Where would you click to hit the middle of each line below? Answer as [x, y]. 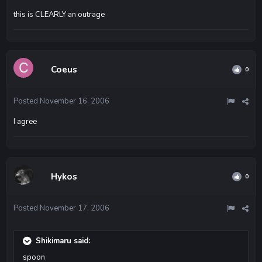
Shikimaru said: [62, 241]
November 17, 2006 [75, 208]
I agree [25, 121]
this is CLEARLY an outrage [59, 14]
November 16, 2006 [75, 101]
